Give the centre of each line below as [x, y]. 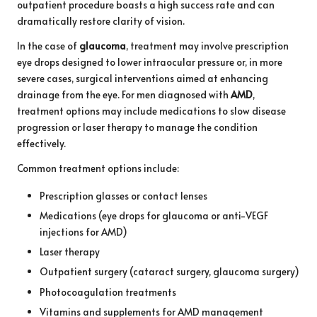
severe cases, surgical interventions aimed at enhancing [143, 79]
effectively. [41, 144]
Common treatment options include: [98, 168]
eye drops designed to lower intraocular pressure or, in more [150, 62]
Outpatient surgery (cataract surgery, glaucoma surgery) [169, 272]
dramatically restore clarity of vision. [101, 21]
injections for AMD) [83, 232]
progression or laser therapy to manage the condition [137, 127]
